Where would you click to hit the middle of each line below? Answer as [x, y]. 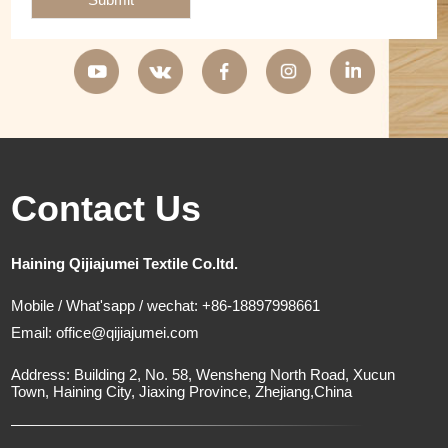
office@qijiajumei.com [128, 332]
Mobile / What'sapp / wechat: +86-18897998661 [166, 305]
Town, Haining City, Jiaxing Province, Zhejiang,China [182, 391]
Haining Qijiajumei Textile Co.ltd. [125, 263]
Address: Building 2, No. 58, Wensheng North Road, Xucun [203, 374]
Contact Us [106, 208]
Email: [34, 332]
